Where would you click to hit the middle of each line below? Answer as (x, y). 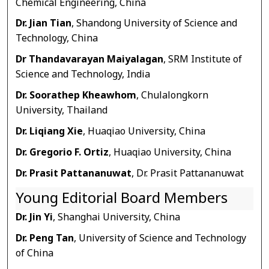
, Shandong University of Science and (155, 24)
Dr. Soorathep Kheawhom (76, 96)
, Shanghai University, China (117, 217)
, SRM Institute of (203, 60)
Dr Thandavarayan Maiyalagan (90, 60)
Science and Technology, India (83, 75)
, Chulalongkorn (173, 96)
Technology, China (57, 39)
